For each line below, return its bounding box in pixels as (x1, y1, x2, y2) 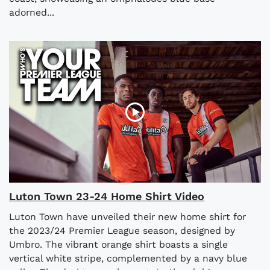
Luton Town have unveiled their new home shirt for (9, 211, 246, 223)
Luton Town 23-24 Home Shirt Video (9, 190, 204, 203)
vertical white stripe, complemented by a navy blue (9, 253, 247, 265)
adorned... (9, 7, 54, 19)
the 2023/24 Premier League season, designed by (9, 225, 235, 237)
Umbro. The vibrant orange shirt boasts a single (9, 239, 228, 251)
